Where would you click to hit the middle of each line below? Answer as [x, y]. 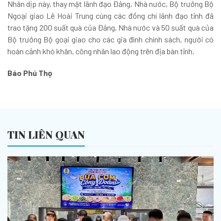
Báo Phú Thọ [30, 73]
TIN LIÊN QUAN [46, 135]
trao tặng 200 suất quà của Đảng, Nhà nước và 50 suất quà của [110, 28]
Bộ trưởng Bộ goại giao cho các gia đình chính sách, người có [110, 39]
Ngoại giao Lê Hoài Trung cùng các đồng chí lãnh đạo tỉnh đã [110, 16]
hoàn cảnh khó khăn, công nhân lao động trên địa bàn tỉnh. [101, 51]
